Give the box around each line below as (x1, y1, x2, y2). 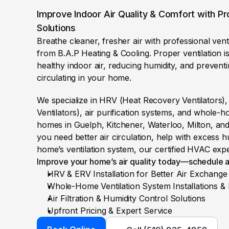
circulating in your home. (37, 73, 131, 83)
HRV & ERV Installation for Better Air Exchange (47, 169, 227, 179)
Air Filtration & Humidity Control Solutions (47, 193, 206, 203)
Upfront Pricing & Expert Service (47, 205, 172, 216)
